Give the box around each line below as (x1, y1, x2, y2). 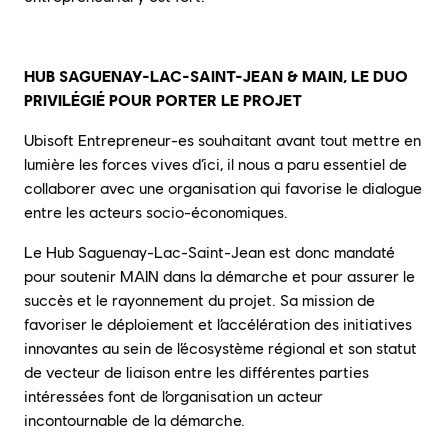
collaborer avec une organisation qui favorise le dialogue (24, 178, 422, 198)
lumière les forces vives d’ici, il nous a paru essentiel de (24, 154, 407, 174)
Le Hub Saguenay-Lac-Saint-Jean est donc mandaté (24, 242, 395, 262)
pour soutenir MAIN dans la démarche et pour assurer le (24, 266, 415, 286)
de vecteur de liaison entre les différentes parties (24, 362, 369, 382)
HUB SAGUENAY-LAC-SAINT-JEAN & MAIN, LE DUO (24, 66, 408, 86)
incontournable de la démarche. (24, 410, 245, 430)
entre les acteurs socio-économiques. (24, 202, 288, 222)
